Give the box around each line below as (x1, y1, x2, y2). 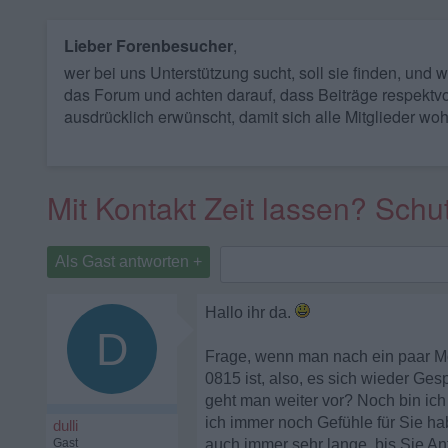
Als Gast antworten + (55, 253, 202, 270)
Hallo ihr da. (205, 304, 295, 321)
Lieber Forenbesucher (64, 34, 233, 57)
